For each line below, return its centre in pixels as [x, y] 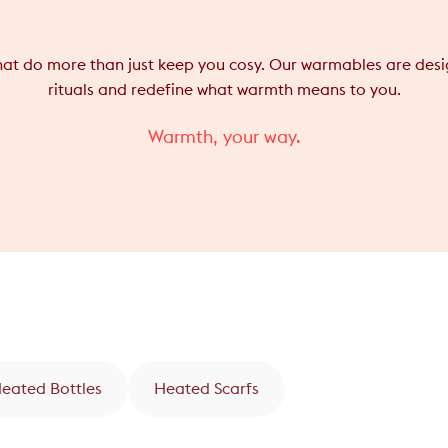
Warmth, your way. [224, 137]
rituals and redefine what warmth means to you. [224, 89]
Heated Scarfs [206, 388]
